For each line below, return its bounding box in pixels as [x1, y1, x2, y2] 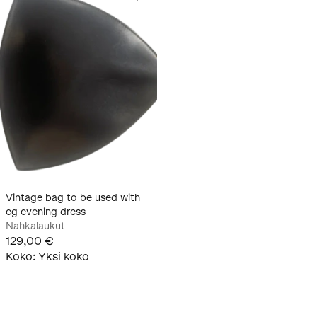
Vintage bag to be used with [6, 192, 140, 204]
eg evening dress [6, 206, 86, 219]
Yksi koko [38, 250, 89, 264]
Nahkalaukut [6, 220, 65, 233]
